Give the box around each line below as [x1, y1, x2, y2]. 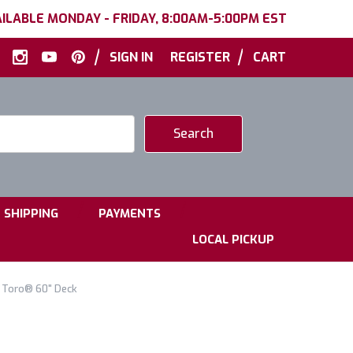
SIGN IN [110, 49, 153, 65]
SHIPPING [4, 206, 58, 221]
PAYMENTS [98, 206, 161, 221]
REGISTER [170, 49, 230, 65]
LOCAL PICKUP [192, 232, 274, 247]
